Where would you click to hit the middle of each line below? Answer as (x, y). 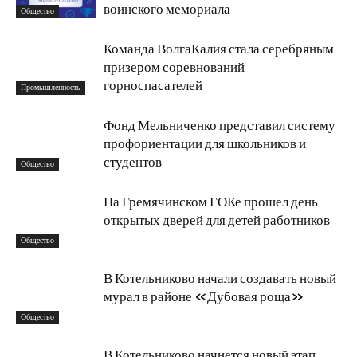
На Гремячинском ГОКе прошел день (211, 202)
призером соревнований (174, 67)
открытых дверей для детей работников (217, 220)
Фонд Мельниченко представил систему (220, 126)
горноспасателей (153, 86)
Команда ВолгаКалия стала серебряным (219, 49)
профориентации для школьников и (205, 144)
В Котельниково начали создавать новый (220, 279)
